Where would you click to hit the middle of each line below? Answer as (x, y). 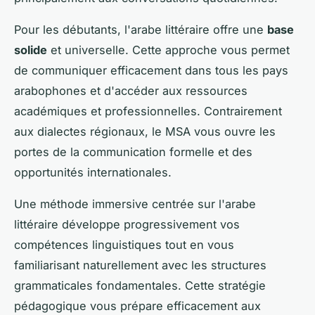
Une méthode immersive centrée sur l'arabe (135, 204)
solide (31, 50)
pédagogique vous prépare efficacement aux (137, 306)
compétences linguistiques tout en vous (124, 244)
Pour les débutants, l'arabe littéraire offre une (141, 29)
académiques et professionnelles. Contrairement (148, 111)
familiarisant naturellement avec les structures (140, 265)
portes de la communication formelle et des (133, 152)
